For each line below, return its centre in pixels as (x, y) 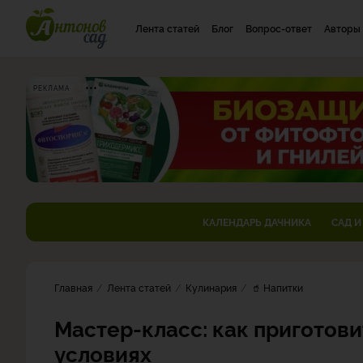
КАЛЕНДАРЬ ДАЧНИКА (256, 222)
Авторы (342, 28)
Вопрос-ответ (279, 28)
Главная (73, 287)
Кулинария (211, 287)
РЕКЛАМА (51, 88)
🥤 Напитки (277, 287)
